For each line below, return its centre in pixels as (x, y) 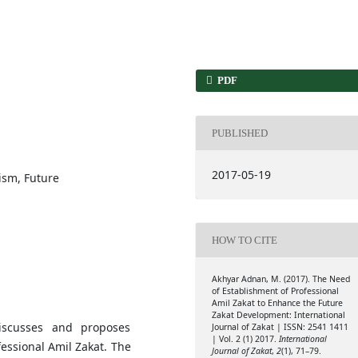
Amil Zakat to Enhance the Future (277, 303)
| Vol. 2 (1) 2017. (245, 339)
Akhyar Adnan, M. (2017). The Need (280, 279)
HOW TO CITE (244, 240)
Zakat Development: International (278, 315)
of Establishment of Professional (275, 291)
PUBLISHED (239, 133)
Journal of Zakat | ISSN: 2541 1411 (280, 327)
